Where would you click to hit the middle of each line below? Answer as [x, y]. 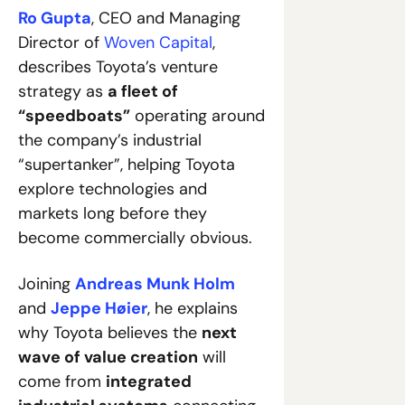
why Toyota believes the [110, 333]
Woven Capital [158, 43]
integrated [149, 382]
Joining [47, 284]
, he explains [193, 309]
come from [62, 382]
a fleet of [143, 92]
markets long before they [113, 214]
